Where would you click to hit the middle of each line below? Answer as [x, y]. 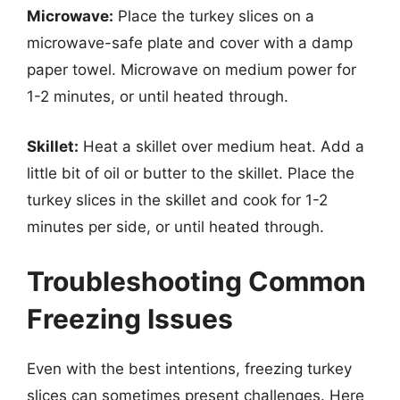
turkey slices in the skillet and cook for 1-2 [177, 200]
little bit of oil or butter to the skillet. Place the [191, 173]
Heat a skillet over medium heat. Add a [221, 146]
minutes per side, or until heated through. [175, 226]
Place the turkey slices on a [214, 16]
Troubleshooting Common [196, 281]
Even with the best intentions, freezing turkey [189, 369]
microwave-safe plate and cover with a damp [190, 43]
